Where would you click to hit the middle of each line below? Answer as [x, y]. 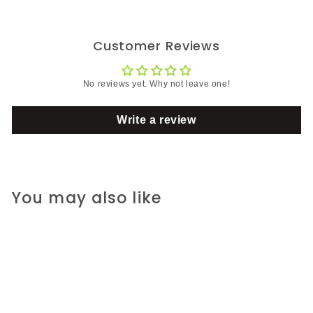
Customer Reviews [156, 45]
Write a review [156, 119]
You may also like [87, 198]
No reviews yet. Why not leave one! [156, 83]
